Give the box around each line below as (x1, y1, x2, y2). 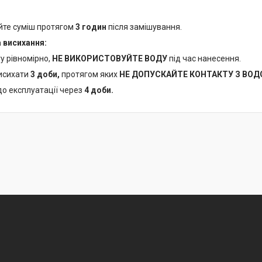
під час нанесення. (169, 54, 241, 64)
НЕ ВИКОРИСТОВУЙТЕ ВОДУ (50, 54, 169, 64)
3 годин (74, 22, 108, 32)
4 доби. (82, 85, 113, 95)
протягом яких (60, 70, 118, 80)
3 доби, (29, 70, 60, 80)
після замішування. (108, 22, 182, 32)
